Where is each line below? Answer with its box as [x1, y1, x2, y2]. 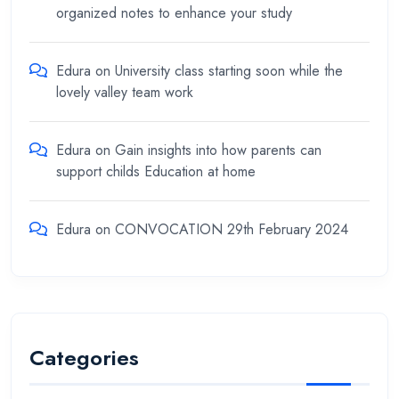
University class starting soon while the [115, 61, 343, 82]
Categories [29, 341, 139, 373]
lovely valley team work [56, 82, 193, 103]
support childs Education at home [56, 161, 256, 183]
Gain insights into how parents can [115, 140, 322, 161]
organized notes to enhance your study [56, 3, 292, 24]
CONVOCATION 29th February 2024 [115, 219, 348, 240]
